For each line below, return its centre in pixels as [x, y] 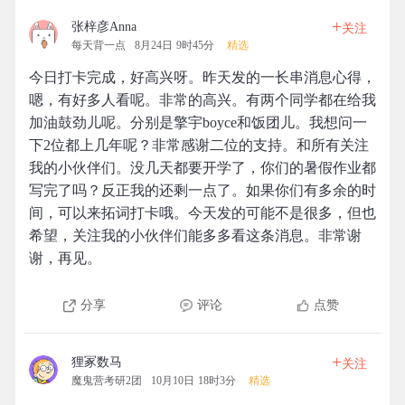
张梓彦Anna [104, 27]
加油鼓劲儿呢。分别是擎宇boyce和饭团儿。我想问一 [198, 122]
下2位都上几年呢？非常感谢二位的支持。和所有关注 [199, 145]
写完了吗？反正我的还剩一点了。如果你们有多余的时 [202, 190]
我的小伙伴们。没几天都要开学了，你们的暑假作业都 [202, 168]
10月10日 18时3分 [193, 381]
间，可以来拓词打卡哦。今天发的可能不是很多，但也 [202, 213]
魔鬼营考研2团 [107, 381]
